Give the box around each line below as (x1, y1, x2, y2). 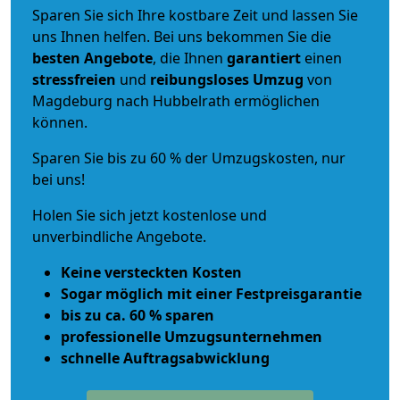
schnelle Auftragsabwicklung (61, 347, 270, 368)
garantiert (227, 47, 301, 68)
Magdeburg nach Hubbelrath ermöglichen (32, 90, 320, 111)
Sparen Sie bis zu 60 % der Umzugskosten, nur (32, 147, 346, 168)
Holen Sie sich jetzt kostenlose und (32, 204, 267, 225)
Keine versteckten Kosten (61, 262, 242, 282)
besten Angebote (32, 47, 153, 68)
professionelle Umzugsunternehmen (61, 326, 322, 346)
